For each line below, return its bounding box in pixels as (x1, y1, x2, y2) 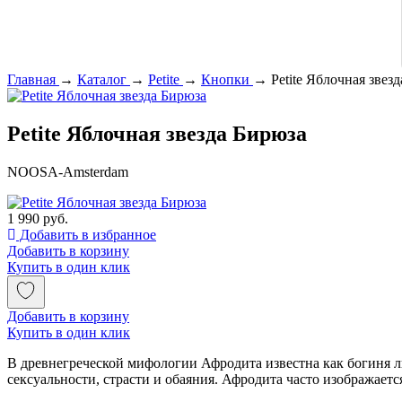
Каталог (77, 72, 127, 87)
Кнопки (201, 72, 249, 87)
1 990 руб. (7, 210, 68, 226)
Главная (7, 72, 56, 87)
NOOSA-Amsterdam (7, 163, 128, 179)
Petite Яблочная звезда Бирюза (7, 121, 307, 145)
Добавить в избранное (16, 226, 156, 242)
